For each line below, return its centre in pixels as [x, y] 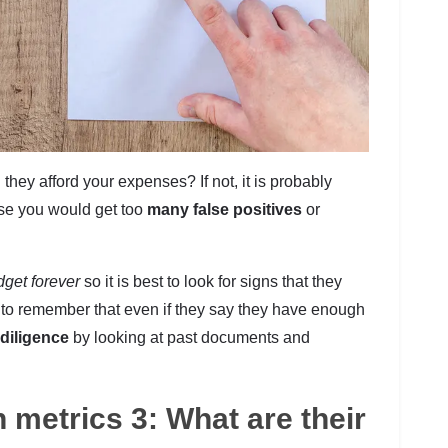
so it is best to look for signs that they [211, 282]
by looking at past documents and [189, 338]
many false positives [224, 210]
